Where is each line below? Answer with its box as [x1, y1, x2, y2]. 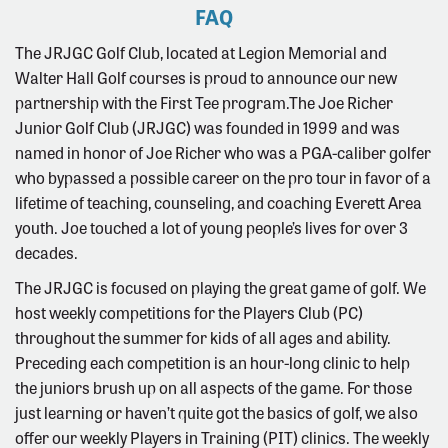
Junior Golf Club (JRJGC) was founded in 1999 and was [15, 114, 400, 139]
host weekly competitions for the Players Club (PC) [15, 299, 363, 324]
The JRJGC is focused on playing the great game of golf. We [15, 274, 426, 299]
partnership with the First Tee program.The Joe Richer [15, 89, 393, 114]
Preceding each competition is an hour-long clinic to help [15, 349, 410, 374]
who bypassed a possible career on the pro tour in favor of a [15, 164, 431, 189]
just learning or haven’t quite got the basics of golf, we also [15, 399, 418, 424]
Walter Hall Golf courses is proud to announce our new [15, 64, 397, 89]
